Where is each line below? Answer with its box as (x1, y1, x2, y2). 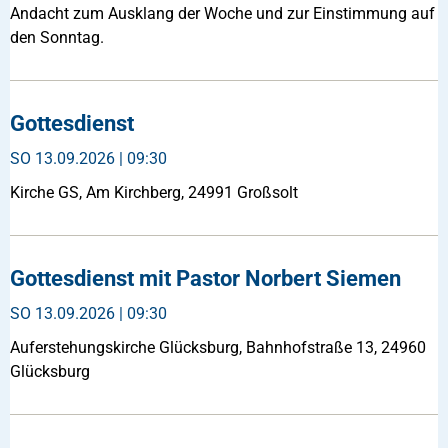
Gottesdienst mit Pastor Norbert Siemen (10, 265, 401, 291)
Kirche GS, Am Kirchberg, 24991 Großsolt (10, 182, 298, 202)
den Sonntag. (10, 27, 104, 47)
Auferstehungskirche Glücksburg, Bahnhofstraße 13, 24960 (10, 337, 426, 357)
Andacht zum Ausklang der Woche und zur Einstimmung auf (10, 3, 435, 23)
